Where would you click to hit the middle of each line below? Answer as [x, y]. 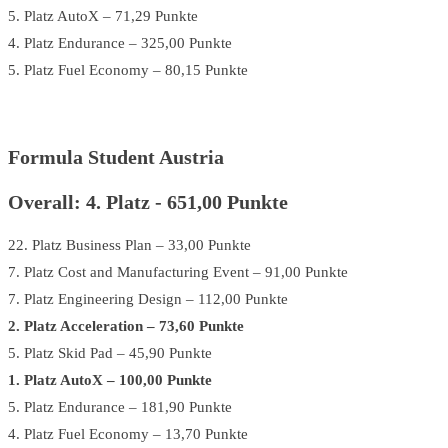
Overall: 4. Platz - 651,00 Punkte [148, 201]
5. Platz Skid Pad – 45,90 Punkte [110, 353]
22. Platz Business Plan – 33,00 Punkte [129, 245]
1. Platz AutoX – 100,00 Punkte [110, 380]
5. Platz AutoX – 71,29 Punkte [103, 16]
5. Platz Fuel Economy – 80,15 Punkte [128, 70]
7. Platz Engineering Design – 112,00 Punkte [148, 299]
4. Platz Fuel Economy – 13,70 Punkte [128, 434]
